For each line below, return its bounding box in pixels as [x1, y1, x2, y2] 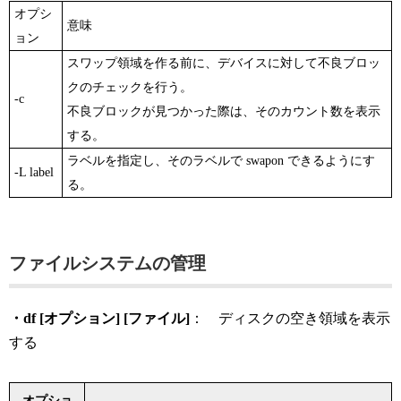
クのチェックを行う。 [67, 81, 192, 95]
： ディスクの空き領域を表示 [190, 311, 390, 327]
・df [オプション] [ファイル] [9, 311, 190, 327]
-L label [14, 166, 54, 180]
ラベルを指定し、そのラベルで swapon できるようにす [67, 154, 375, 168]
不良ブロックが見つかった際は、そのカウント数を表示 [67, 105, 380, 119]
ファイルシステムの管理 [9, 253, 206, 274]
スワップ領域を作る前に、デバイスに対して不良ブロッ [67, 56, 380, 71]
